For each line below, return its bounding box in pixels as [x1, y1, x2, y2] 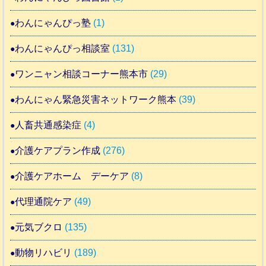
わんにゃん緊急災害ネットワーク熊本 [15, 94, 177, 104]
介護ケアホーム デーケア [15, 170, 129, 181]
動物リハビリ [15, 247, 72, 258]
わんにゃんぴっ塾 [15, 17, 91, 28]
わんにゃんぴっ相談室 [15, 43, 110, 53]
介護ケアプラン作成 [15, 145, 101, 156]
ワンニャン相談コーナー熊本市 [15, 68, 148, 79]
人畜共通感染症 [15, 119, 82, 130]
